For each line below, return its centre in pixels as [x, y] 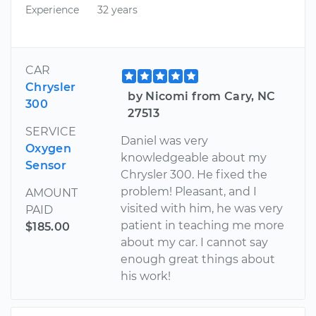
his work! [146, 276]
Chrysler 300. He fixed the [194, 175]
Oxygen [48, 149]
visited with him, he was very [202, 209]
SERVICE [51, 132]
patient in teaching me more [203, 226]
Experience [52, 10]
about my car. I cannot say [195, 243]
